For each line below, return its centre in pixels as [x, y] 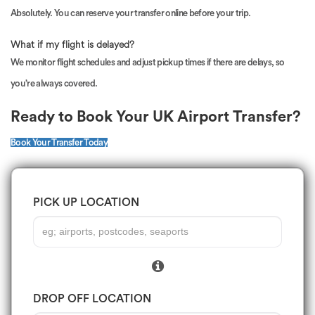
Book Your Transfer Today [59, 142]
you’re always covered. [54, 83]
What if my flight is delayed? [72, 44]
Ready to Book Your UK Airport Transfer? [156, 116]
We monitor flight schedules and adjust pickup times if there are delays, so [148, 62]
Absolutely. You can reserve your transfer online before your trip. [131, 13]
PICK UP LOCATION [86, 202]
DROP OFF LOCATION [92, 298]
